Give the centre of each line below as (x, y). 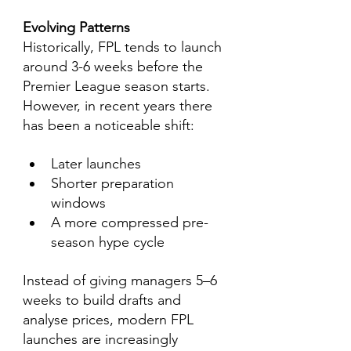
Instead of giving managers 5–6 (122, 280)
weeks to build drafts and (104, 300)
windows (78, 203)
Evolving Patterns (76, 27)
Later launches (96, 164)
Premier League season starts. (118, 86)
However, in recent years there (119, 106)
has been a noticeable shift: (109, 125)
